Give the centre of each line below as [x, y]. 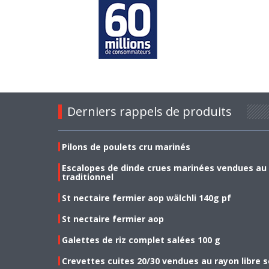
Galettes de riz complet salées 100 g [141, 240]
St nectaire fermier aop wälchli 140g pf [147, 198]
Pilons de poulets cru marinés [126, 147]
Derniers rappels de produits [150, 111]
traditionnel [88, 177]
